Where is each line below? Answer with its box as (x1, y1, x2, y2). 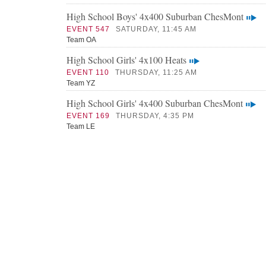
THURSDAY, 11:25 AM (115, 68, 197, 77)
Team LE (66, 122, 95, 131)
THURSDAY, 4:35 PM (116, 112, 194, 120)
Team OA (66, 36, 96, 44)
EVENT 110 (66, 68, 109, 77)
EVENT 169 (66, 112, 110, 120)
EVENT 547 (66, 25, 110, 33)
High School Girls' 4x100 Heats (66, 53, 186, 66)
